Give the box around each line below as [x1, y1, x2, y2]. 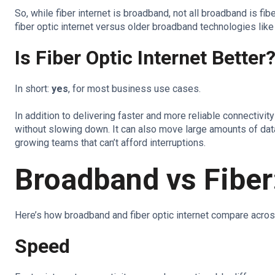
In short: [15, 82, 52, 95]
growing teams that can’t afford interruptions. [15, 137, 206, 149]
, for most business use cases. [68, 82, 203, 95]
